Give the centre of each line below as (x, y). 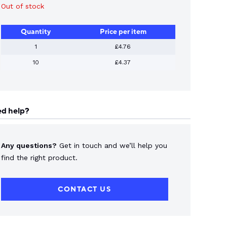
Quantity (36, 32)
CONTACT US (85, 190)
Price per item (123, 32)
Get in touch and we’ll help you (112, 146)
